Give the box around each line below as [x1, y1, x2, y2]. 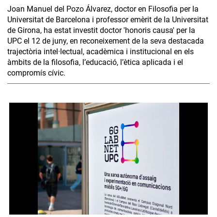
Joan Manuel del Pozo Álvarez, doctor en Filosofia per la [7, 4, 199, 14]
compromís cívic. [7, 68, 65, 77]
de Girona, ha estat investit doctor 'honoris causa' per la [7, 25, 195, 35]
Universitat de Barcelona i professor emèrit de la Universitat [7, 15, 208, 24]
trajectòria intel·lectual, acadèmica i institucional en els [7, 46, 194, 56]
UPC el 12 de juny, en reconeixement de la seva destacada [7, 36, 204, 46]
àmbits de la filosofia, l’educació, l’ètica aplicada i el [7, 57, 183, 67]
